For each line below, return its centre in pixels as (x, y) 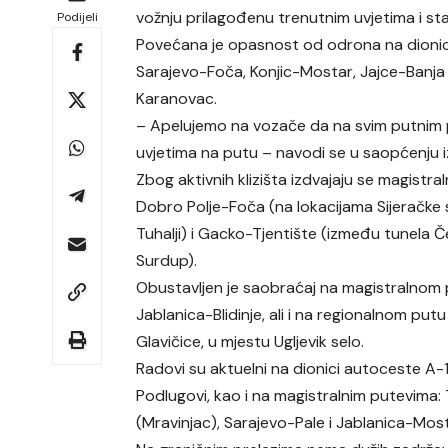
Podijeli (77, 16)
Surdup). (167, 260)
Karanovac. (177, 98)
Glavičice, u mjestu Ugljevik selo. (250, 341)
